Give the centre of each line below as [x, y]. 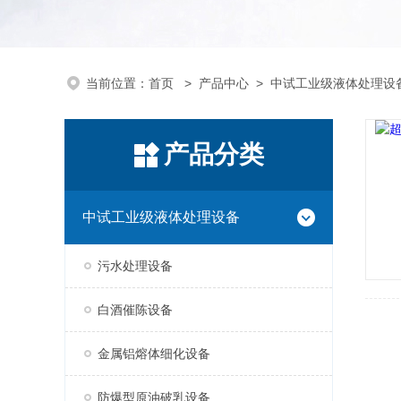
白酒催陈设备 [135, 310]
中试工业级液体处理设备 [161, 217]
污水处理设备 [135, 266]
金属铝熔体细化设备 [154, 354]
